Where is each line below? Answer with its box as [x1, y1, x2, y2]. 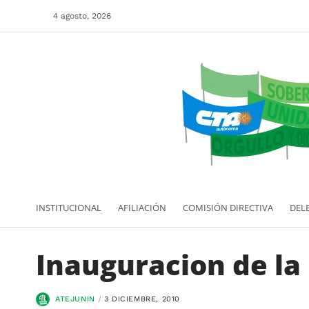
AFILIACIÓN [118, 201, 166, 214]
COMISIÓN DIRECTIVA [183, 201, 273, 214]
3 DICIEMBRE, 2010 [103, 295, 181, 303]
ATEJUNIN [55, 295, 95, 303]
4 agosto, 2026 [53, 11, 111, 21]
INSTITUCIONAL [36, 201, 101, 214]
